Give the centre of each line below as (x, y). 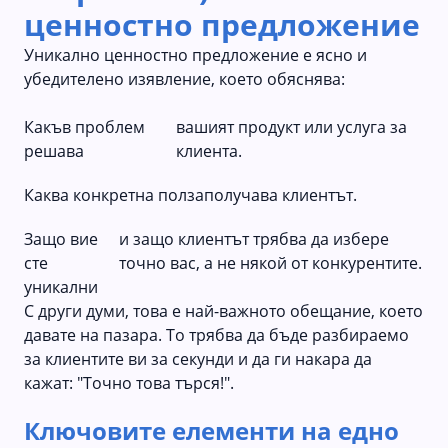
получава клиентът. (280, 194)
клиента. (209, 150)
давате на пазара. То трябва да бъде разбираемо (216, 334)
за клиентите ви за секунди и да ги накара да (198, 358)
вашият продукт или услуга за (292, 126)
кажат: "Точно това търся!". (129, 382)
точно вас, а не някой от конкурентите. (271, 262)
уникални (61, 286)
